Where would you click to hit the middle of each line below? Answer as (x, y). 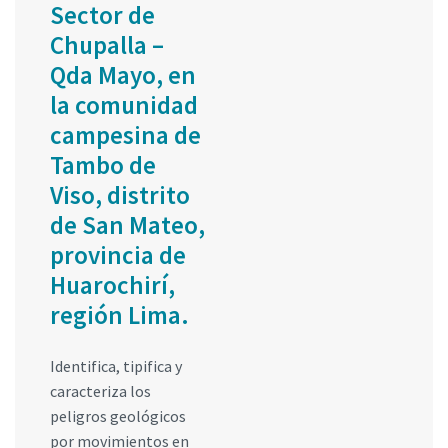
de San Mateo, (127, 224)
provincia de (118, 254)
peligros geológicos (118, 415)
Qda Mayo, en (123, 74)
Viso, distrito (120, 194)
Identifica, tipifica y (116, 365)
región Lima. (119, 314)
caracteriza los (100, 390)
